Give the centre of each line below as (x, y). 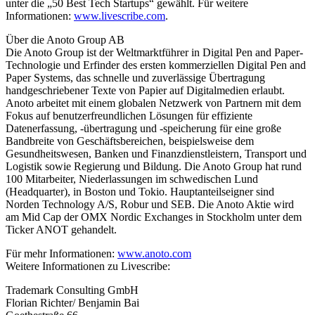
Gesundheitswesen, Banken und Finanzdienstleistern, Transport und (156, 153)
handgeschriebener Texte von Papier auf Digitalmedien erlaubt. (145, 90)
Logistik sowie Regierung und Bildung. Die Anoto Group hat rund (154, 166)
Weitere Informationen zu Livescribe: (88, 266)
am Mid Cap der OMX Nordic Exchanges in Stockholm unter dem (154, 217)
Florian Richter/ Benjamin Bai (72, 302)
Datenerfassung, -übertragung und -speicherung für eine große (143, 128)
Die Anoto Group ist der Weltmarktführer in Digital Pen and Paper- (154, 52)
